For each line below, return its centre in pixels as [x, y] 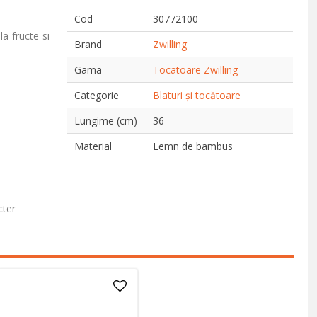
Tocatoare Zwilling [196, 70]
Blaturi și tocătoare [197, 95]
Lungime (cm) [106, 121]
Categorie [97, 95]
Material [93, 146]
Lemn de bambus [193, 146]
